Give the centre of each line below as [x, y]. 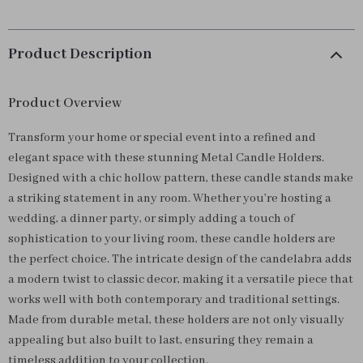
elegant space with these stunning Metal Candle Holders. [166, 158]
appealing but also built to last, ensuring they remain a [161, 340]
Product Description [80, 54]
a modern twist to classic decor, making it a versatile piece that [181, 280]
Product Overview [65, 103]
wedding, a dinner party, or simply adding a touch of [151, 219]
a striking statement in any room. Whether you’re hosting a [170, 199]
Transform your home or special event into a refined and [162, 138]
